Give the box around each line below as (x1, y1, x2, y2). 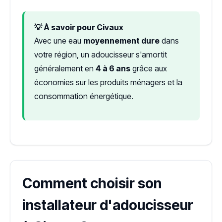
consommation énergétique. (34, 91, 133, 102)
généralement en (34, 63, 96, 74)
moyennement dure (83, 36, 160, 46)
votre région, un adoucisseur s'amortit (34, 50, 167, 60)
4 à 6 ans (96, 63, 130, 74)
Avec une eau (34, 36, 83, 46)
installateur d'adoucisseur (22, 197, 193, 214)
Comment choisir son (22, 175, 162, 192)
